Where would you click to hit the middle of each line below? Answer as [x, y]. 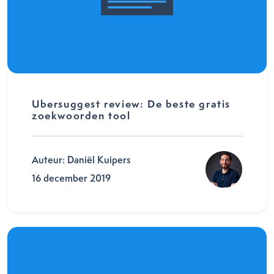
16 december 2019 [71, 178]
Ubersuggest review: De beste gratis [131, 104]
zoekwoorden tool [81, 115]
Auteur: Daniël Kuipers [81, 160]
